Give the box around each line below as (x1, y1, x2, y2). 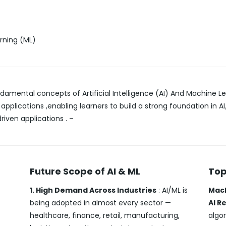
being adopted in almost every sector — (30, 197, 172, 208)
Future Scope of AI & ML (30, 164, 141, 178)
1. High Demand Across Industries (30, 185, 157, 195)
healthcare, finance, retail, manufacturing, (30, 210, 180, 220)
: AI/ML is (156, 185, 188, 195)
